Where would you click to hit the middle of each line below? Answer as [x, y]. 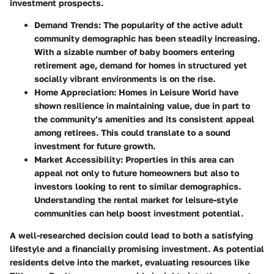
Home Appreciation [74, 92]
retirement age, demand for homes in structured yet [141, 65]
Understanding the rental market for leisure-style [136, 200]
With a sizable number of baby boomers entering [135, 52]
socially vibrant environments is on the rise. [125, 79]
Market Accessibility [77, 160]
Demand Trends [66, 25]
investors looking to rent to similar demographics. [138, 187]
